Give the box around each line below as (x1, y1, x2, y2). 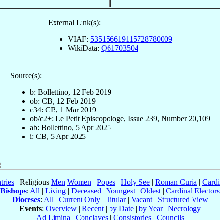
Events (19, 204, 42, 213)
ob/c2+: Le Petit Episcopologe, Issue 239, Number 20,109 (29, 114, 210, 123)
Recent (82, 204, 104, 213)
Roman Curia (155, 177, 197, 186)
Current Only (58, 195, 100, 204)
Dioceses (12, 195, 40, 204)
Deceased (71, 186, 101, 195)
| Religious (14, 177, 51, 186)
